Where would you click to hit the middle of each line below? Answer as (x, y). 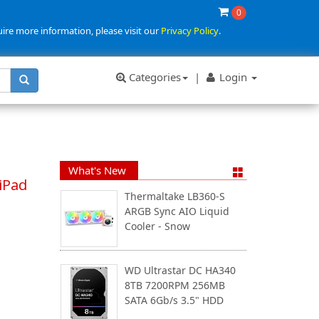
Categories (153, 77)
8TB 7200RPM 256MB (174, 285)
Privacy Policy (190, 31)
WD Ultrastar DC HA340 (180, 270)
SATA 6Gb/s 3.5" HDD (174, 300)
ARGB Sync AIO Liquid (177, 211)
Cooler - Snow (157, 226)
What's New (97, 170)
